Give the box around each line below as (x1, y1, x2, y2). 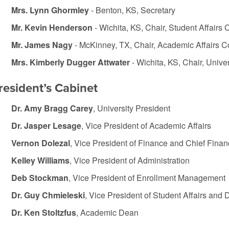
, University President (93, 102, 170, 114)
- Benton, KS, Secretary (88, 4, 175, 16)
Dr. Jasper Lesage (11, 120, 81, 131)
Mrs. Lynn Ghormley (11, 4, 89, 16)
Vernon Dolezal (11, 137, 70, 149)
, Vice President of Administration (69, 154, 190, 166)
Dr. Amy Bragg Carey (11, 102, 93, 114)
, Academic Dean (76, 207, 139, 218)
